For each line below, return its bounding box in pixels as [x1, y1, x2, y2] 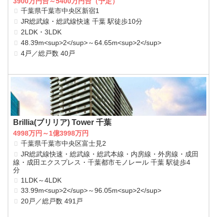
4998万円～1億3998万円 [13, 129, 89, 138]
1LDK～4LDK [21, 176, 62, 184]
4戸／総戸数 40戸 [21, 49, 76, 57]
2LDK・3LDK [21, 28, 62, 36]
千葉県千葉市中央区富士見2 [21, 139, 107, 147]
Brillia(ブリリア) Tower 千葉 [13, 118, 112, 127]
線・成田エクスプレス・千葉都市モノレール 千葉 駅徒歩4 [13, 158, 191, 166]
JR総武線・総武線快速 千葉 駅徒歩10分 [21, 17, 143, 26]
